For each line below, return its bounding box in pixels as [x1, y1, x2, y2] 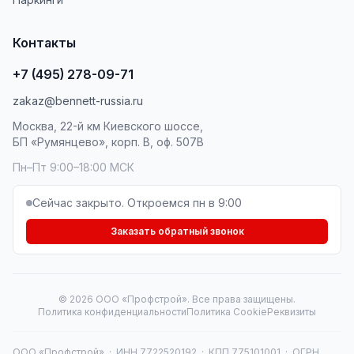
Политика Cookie [186, 306, 267, 318]
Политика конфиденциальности [38, 306, 186, 318]
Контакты [13, 35, 76, 51]
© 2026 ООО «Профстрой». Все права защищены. [58, 293, 296, 305]
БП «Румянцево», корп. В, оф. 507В [13, 135, 204, 149]
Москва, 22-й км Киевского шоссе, [13, 119, 203, 133]
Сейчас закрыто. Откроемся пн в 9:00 [32, 196, 242, 209]
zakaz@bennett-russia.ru [13, 94, 143, 107]
